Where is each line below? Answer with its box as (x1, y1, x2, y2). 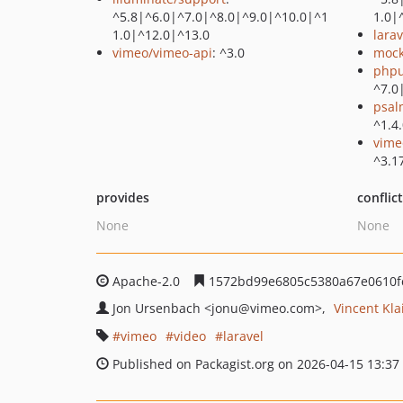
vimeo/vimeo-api (112, 44, 212, 61)
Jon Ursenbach (112, 300, 204, 317)
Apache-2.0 (109, 273, 184, 290)
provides (96, 189, 149, 206)
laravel (223, 327, 264, 345)
